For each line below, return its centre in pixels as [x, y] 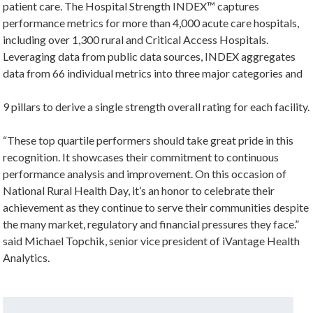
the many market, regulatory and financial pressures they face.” [151, 224]
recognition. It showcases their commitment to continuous [141, 157]
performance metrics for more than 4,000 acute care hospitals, [151, 23]
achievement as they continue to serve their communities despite [156, 207]
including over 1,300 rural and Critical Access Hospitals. [136, 39]
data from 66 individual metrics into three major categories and [153, 73]
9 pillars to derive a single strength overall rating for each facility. [156, 107]
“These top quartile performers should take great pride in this [148, 140]
